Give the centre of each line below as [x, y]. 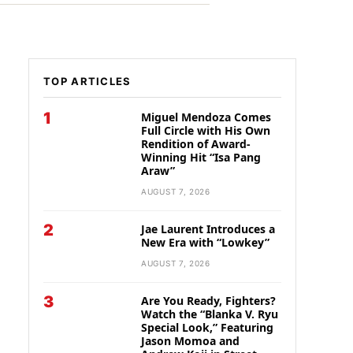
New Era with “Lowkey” [205, 242]
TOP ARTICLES [87, 81]
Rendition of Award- [196, 144]
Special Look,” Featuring [207, 327]
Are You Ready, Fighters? [208, 301]
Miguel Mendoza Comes [206, 117]
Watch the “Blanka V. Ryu [210, 314]
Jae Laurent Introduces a [208, 229]
